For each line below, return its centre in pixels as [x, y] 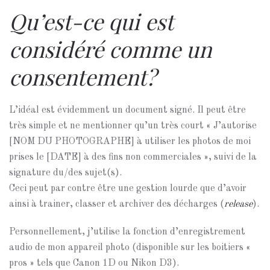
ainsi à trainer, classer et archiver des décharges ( [117, 204]
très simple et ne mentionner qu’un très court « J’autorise [133, 126]
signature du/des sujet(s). [65, 173]
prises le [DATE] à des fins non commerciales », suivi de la [133, 157]
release [238, 204]
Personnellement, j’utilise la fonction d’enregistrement [127, 232]
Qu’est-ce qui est [91, 21]
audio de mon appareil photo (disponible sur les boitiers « [130, 248]
